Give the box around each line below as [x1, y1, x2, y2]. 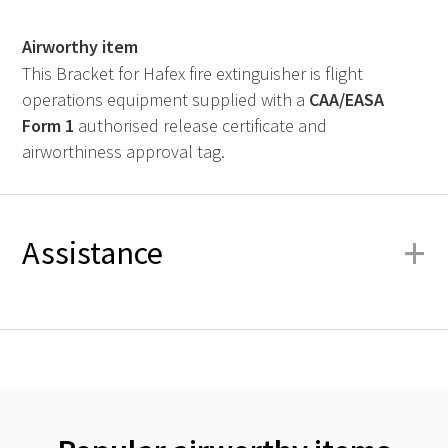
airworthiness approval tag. [22, 140, 225, 164]
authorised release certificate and [74, 114, 327, 138]
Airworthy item [22, 35, 138, 59]
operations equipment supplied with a [22, 88, 309, 112]
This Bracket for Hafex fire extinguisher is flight [22, 62, 363, 86]
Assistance [22, 232, 163, 274]
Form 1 [22, 114, 74, 138]
